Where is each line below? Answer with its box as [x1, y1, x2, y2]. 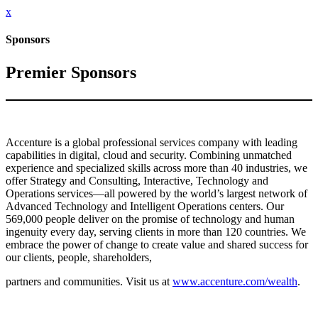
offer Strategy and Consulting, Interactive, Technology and [6, 175, 268, 187]
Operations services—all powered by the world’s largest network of [6, 187, 307, 200]
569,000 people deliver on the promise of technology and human [6, 213, 295, 226]
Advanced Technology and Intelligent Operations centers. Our [6, 200, 284, 213]
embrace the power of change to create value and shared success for [6, 238, 308, 251]
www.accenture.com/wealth [172, 275, 297, 288]
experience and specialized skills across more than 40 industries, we [6, 162, 307, 175]
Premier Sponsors [6, 63, 136, 82]
